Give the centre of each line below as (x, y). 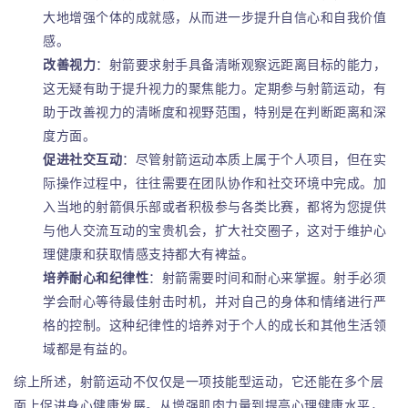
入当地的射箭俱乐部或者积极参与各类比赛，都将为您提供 (215, 206)
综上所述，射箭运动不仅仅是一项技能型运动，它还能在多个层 (199, 381)
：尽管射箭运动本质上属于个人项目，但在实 (255, 158)
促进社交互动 (83, 158)
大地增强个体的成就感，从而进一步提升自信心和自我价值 (215, 16)
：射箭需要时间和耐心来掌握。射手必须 (268, 277)
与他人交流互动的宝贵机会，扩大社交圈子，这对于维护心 (215, 229)
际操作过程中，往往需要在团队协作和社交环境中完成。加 (215, 182)
